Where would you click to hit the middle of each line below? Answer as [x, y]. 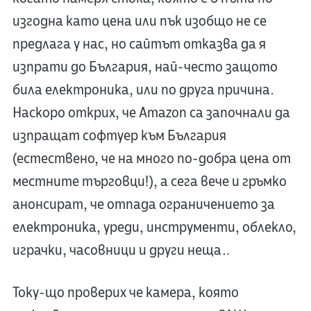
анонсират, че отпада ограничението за [143, 205]
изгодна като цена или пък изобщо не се [139, 22]
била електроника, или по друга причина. [143, 90]
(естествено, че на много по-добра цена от [151, 159]
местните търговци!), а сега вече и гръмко [149, 182]
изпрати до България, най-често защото [145, 67]
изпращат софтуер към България [119, 136]
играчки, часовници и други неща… [121, 251]
